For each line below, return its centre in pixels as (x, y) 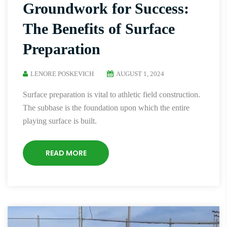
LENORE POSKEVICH (62, 74)
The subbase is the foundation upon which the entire (106, 108)
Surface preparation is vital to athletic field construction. (111, 94)
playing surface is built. (60, 121)
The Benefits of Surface (99, 29)
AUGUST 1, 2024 (140, 74)
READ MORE (66, 153)
